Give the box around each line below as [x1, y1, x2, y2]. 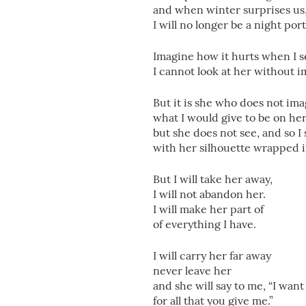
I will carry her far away [153, 249, 271, 262]
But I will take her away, [153, 172, 273, 186]
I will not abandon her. [153, 187, 266, 201]
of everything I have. [153, 217, 256, 231]
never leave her [153, 264, 232, 277]
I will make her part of [153, 202, 264, 216]
